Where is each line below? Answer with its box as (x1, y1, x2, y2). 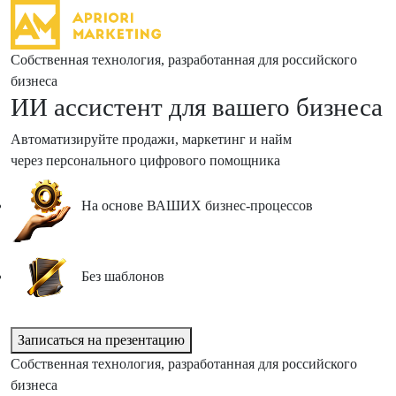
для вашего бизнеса (169, 93, 383, 121)
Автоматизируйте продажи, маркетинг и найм (11, 132, 292, 147)
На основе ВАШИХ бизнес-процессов (81, 197, 313, 213)
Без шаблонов (81, 268, 164, 284)
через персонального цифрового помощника (11, 153, 280, 168)
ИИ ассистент (11, 93, 163, 121)
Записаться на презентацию (18, 332, 185, 347)
